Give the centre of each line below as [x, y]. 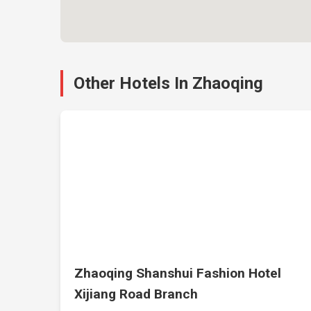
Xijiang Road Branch [136, 294]
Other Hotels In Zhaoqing [169, 83]
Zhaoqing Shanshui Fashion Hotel [178, 273]
